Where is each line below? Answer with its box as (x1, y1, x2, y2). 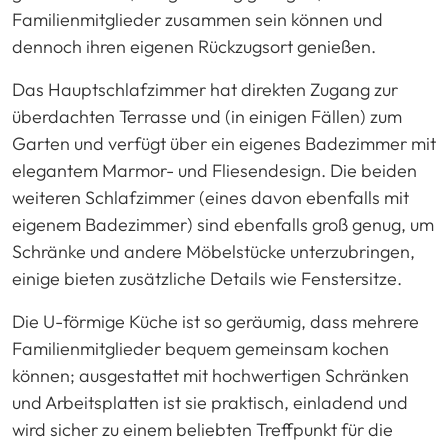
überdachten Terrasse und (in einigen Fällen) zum (12, 105, 402, 129)
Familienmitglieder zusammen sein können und (12, 8, 383, 32)
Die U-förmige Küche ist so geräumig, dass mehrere (12, 310, 419, 334)
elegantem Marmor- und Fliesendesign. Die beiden (12, 159, 417, 183)
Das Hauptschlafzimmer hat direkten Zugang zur (12, 78, 398, 102)
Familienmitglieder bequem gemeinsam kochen (12, 337, 389, 361)
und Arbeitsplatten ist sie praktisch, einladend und (12, 391, 408, 415)
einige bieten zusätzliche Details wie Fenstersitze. (12, 267, 402, 291)
